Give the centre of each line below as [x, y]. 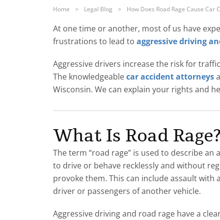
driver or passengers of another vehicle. [127, 191]
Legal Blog [98, 9]
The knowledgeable [90, 76]
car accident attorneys [170, 76]
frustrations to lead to [95, 41]
